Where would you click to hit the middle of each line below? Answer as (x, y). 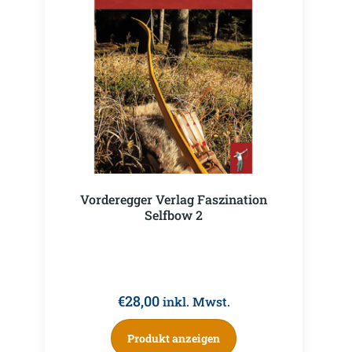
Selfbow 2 (174, 214)
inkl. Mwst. (196, 301)
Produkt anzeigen (174, 338)
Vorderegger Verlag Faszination (174, 199)
